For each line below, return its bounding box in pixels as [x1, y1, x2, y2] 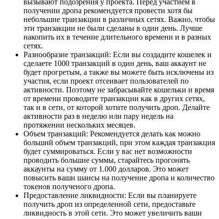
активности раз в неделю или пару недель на [23, 112, 174, 120]
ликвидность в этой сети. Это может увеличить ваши [23, 209, 202, 217]
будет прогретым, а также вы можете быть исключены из [23, 68, 214, 76]
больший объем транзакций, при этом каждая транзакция [23, 138, 215, 147]
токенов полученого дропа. [23, 182, 115, 191]
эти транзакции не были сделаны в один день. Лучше [23, 24, 202, 32]
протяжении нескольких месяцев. [23, 121, 135, 129]
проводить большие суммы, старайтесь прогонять [23, 156, 190, 164]
